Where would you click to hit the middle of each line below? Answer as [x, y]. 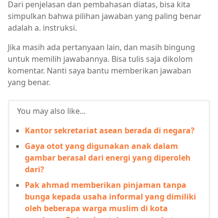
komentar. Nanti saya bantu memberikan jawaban [100, 71]
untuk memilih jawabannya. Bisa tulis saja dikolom [100, 59]
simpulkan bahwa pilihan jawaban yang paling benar [105, 16]
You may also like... [51, 111]
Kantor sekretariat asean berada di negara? [110, 131]
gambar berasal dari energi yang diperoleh [108, 158]
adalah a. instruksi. [42, 28]
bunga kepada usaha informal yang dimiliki [110, 197]
